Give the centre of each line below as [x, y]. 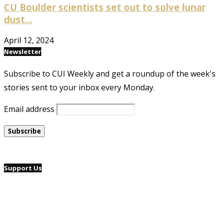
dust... [18, 20]
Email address [29, 109]
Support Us [23, 168]
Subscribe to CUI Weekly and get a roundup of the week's [110, 74]
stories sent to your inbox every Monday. [79, 88]
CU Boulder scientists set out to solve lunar [105, 7]
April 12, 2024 [29, 41]
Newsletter [23, 52]
